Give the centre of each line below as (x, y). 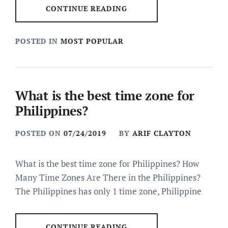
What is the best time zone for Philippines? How (107, 163)
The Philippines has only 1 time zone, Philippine (108, 191)
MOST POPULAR (92, 41)
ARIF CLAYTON (162, 133)
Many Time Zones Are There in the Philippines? (108, 177)
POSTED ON (39, 133)
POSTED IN (38, 41)
